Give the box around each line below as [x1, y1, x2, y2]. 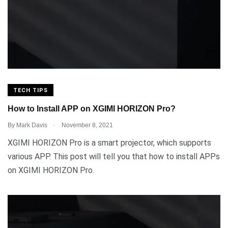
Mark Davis [16, 121, 47, 129]
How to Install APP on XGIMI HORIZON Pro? [8, 104, 176, 113]
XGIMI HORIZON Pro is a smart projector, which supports [8, 137, 211, 148]
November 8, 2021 [60, 121, 113, 129]
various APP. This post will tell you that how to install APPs [8, 151, 220, 161]
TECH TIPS [13, 87, 48, 94]
